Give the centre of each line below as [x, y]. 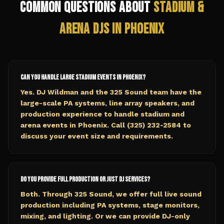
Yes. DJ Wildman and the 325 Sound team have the [111, 92]
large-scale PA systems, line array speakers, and [107, 103]
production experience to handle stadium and [102, 114]
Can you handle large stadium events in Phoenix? [83, 77]
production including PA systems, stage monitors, [110, 205]
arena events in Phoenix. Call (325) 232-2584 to [106, 125]
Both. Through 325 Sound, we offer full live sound [111, 194]
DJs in [107, 29]
